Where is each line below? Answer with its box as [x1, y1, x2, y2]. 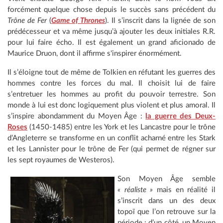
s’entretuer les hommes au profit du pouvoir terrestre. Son [7, 90, 216, 98]
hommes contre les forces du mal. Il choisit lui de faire [7, 79, 216, 87]
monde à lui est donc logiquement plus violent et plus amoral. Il [7, 101, 216, 109]
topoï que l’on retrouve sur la [117, 208, 216, 216]
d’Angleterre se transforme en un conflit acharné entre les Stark [7, 134, 216, 142]
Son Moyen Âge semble [117, 175, 216, 183]
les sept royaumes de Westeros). [7, 156, 114, 164]
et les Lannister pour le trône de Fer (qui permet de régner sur [7, 145, 216, 153]
